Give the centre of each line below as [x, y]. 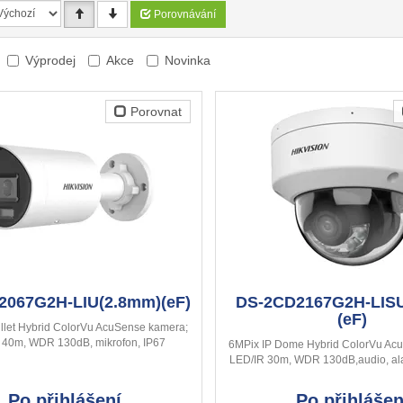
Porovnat [154, 112]
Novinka [188, 61]
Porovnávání [185, 15]
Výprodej [50, 61]
